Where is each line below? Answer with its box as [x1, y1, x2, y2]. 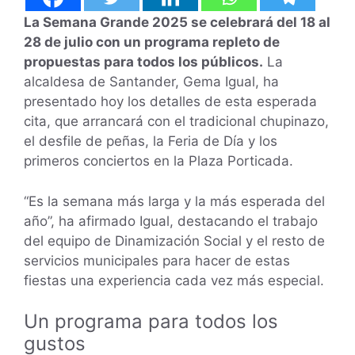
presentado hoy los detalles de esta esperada [24, 94, 317, 110]
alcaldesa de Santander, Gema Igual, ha [24, 74, 279, 90]
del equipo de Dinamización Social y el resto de [24, 232, 325, 249]
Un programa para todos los [24, 310, 278, 334]
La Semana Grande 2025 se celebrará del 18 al [24, 14, 330, 31]
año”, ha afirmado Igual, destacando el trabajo [24, 212, 318, 229]
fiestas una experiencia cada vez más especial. [24, 272, 324, 288]
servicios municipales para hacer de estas [24, 252, 290, 269]
